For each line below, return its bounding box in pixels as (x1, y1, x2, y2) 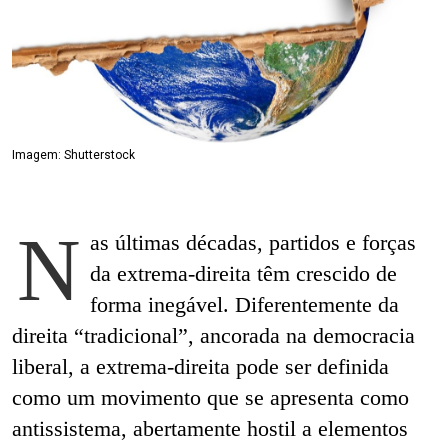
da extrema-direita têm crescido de (90, 260, 398, 286)
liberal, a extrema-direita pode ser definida (12, 353, 389, 379)
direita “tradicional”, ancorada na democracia (12, 322, 415, 348)
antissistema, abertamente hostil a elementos (12, 415, 408, 441)
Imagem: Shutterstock (12, 147, 135, 162)
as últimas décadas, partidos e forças (90, 229, 417, 255)
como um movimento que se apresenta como (12, 384, 409, 410)
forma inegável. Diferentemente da (90, 291, 400, 317)
